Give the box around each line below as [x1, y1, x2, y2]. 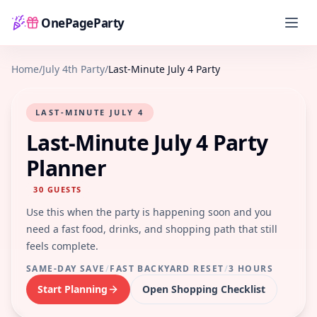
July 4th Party [42, 62, 105, 76]
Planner [26, 154, 106, 183]
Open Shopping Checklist [142, 282, 265, 296]
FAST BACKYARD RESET [110, 263, 224, 275]
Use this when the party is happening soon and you [26, 205, 272, 219]
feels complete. [26, 239, 98, 253]
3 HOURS [229, 263, 274, 275]
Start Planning [38, 282, 108, 296]
